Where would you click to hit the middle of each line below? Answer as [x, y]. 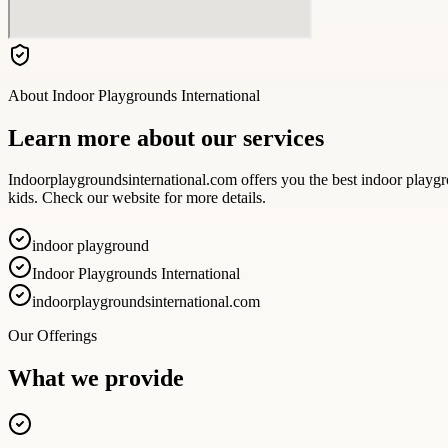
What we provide [96, 378]
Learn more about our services [166, 137]
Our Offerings [52, 336]
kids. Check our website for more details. [137, 198]
